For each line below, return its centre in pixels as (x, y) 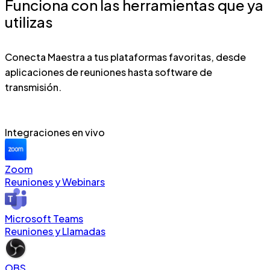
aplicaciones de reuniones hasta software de (108, 72)
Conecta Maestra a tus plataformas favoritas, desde (125, 57)
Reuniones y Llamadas (55, 231)
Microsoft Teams (44, 219)
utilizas (29, 22)
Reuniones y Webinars (55, 182)
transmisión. (33, 87)
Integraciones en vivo (55, 133)
